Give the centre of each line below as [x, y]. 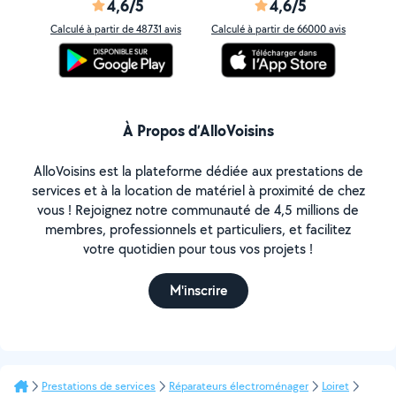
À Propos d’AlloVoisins [198, 130]
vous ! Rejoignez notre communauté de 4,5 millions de [198, 210]
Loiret [335, 386]
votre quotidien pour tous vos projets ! [198, 249]
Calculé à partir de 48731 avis [116, 29]
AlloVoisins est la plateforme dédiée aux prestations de [198, 171]
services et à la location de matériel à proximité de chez [198, 190]
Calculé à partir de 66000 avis [278, 29]
